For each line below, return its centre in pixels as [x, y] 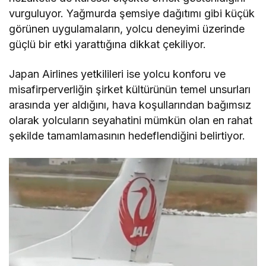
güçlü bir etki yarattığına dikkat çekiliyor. [108, 44]
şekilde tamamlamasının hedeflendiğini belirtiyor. [127, 135]
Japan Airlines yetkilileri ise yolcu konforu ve [118, 74]
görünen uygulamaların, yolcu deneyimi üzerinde [127, 28]
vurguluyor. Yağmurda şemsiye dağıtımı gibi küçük [132, 13]
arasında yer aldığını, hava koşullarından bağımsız [130, 104]
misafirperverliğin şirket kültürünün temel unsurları [130, 89]
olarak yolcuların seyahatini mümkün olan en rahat [131, 120]
